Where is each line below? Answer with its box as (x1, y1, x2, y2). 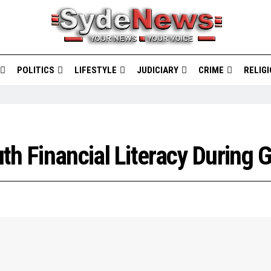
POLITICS (16, 65, 54, 76)
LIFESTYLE (74, 65, 117, 76)
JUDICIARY (136, 65, 178, 76)
